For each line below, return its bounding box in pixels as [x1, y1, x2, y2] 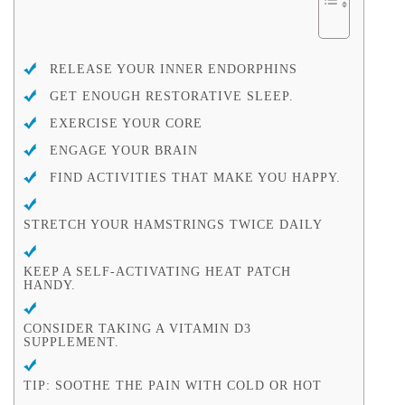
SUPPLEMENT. [24, 335, 119, 350]
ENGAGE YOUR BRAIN [50, 144, 198, 158]
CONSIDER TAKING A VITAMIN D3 [24, 322, 251, 336]
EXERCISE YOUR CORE [50, 117, 202, 131]
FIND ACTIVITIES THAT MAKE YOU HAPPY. [50, 171, 341, 185]
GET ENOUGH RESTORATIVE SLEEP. [50, 89, 294, 104]
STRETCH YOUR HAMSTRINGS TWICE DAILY [24, 218, 323, 232]
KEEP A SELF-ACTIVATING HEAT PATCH [24, 265, 291, 279]
